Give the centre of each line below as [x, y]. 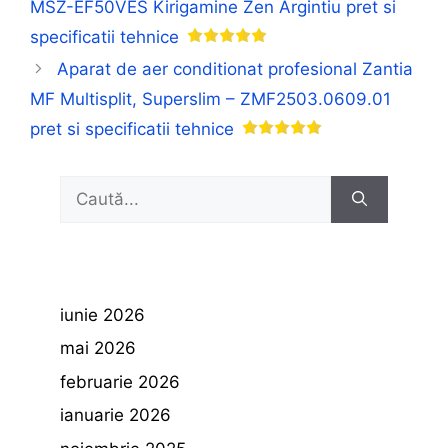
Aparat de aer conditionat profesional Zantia [235, 68]
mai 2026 [98, 348]
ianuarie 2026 [115, 415]
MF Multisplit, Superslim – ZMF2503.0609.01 [210, 98]
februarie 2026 [120, 381]
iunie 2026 [102, 314]
